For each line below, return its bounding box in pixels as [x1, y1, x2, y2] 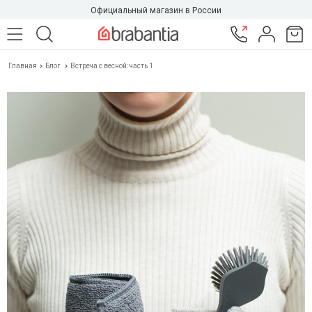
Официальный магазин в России [91, 6, 221, 15]
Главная [8, 62, 38, 70]
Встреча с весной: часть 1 [70, 62, 153, 70]
